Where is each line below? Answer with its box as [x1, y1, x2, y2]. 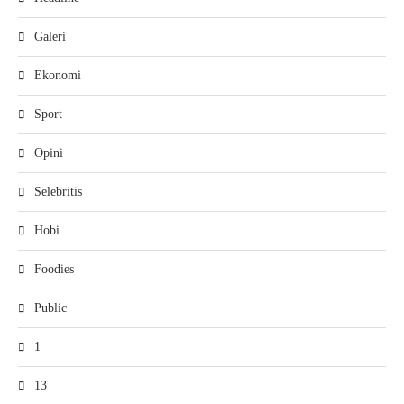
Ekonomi [34, 69, 81, 83]
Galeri [34, 30, 66, 44]
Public [34, 301, 67, 316]
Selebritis [34, 185, 82, 199]
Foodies [34, 262, 74, 277]
